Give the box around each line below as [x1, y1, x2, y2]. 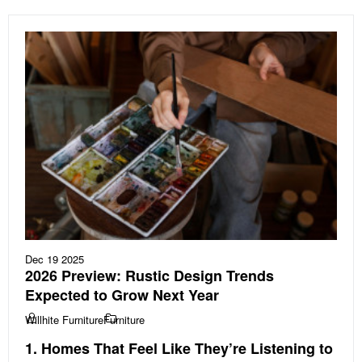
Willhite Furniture [25, 311, 103, 327]
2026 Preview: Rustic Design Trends [25, 264, 274, 286]
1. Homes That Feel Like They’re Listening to [25, 337, 333, 359]
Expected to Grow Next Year [25, 284, 219, 305]
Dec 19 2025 [25, 250, 84, 267]
